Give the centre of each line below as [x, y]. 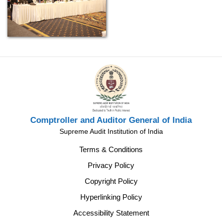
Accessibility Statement [111, 213]
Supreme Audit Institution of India [111, 131]
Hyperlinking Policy [111, 197]
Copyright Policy [111, 181]
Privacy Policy [111, 165]
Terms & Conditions [111, 149]
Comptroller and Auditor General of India [111, 120]
